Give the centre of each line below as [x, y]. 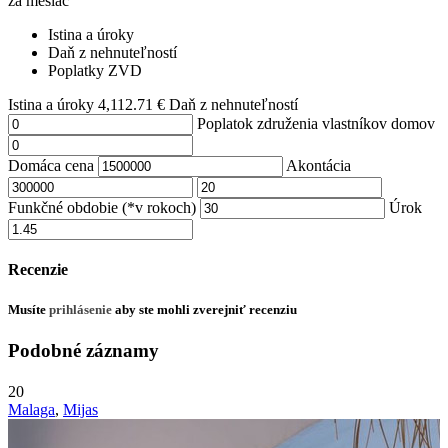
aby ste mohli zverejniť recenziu [204, 309]
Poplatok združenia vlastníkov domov [316, 124]
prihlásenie [80, 309]
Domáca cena [51, 166]
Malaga [31, 409]
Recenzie [38, 270]
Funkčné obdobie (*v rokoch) [102, 208]
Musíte [28, 309]
